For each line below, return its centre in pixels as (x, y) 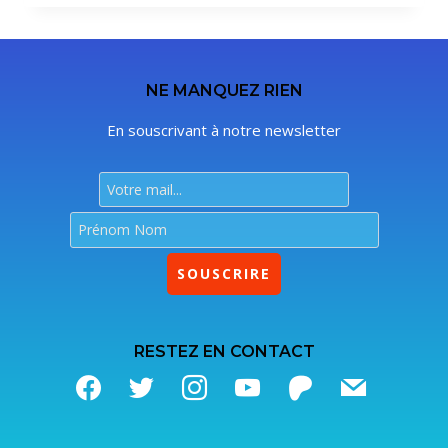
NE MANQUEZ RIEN (224, 91)
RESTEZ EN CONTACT (224, 351)
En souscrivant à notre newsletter (224, 130)
